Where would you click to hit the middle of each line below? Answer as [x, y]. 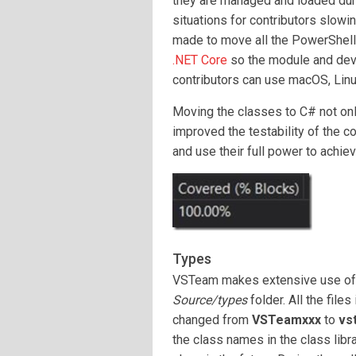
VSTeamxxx [286, 320]
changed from [212, 320]
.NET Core [200, 60]
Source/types [210, 300]
